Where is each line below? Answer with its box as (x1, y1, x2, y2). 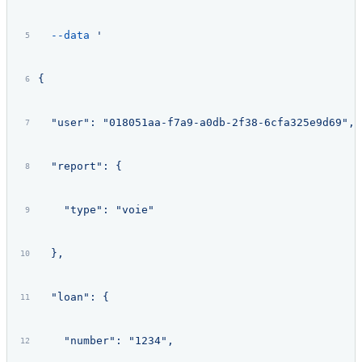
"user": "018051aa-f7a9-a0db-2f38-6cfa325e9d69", (37, 116, 355, 128)
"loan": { (37, 290, 109, 303)
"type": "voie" (37, 203, 154, 216)
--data (37, 28, 90, 41)
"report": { (37, 159, 122, 172)
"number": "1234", (37, 334, 174, 347)
